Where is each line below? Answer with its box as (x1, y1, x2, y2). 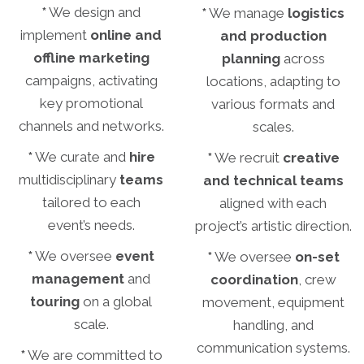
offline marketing (32, 50, 149, 67)
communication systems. (196, 340, 350, 357)
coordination (210, 271, 298, 288)
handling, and (232, 317, 314, 334)
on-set (294, 249, 340, 266)
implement (20, 27, 90, 44)
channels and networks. (18, 118, 164, 135)
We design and (46, 4, 141, 21)
